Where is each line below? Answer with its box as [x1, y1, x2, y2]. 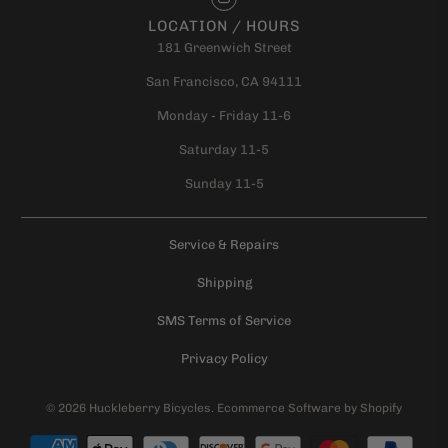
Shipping [196, 274, 252, 290]
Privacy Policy [180, 350, 268, 366]
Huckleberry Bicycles [89, 400, 211, 415]
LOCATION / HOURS [147, 16, 301, 35]
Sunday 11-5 [184, 175, 264, 191]
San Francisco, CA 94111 [146, 73, 302, 89]
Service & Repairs [169, 236, 279, 252]
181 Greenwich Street [156, 39, 292, 55]
